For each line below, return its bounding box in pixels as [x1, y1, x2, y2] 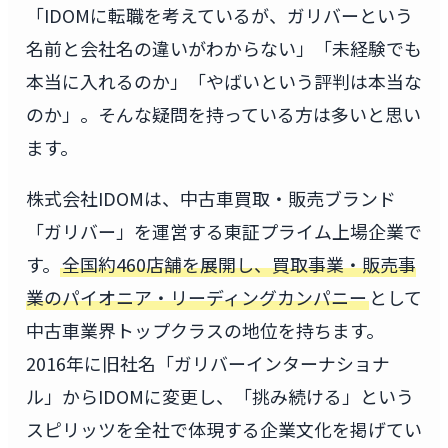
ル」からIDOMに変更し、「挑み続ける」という [25, 382, 414, 409]
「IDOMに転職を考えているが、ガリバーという [25, 2, 413, 28]
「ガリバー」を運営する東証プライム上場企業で [25, 217, 422, 244]
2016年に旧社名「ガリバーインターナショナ [25, 349, 390, 376]
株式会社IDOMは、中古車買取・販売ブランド [25, 184, 396, 211]
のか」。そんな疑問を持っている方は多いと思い [25, 101, 421, 127]
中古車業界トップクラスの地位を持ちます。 [25, 316, 384, 343]
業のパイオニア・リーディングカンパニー [25, 283, 367, 310]
